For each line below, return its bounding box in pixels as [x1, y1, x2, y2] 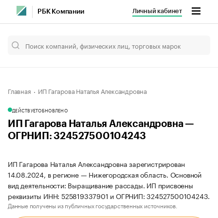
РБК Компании [37, 8, 84, 15]
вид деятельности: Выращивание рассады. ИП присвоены [8, 180, 193, 190]
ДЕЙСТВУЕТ [12, 107, 38, 113]
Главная [8, 86, 31, 95]
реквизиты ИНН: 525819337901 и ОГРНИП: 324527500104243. [8, 190, 210, 201]
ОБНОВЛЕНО [38, 107, 68, 113]
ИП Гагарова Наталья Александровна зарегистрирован [8, 158, 185, 169]
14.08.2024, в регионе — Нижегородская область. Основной [8, 169, 201, 180]
